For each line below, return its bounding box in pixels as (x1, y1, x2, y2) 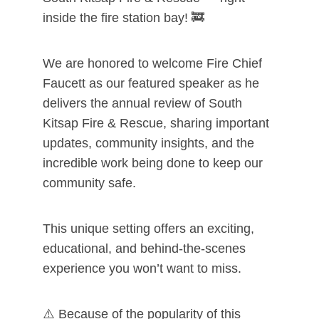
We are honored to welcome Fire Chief (42, 56, 262, 71)
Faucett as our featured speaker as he (42, 76, 259, 91)
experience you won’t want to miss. (42, 261, 241, 276)
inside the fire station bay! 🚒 (42, 11, 204, 26)
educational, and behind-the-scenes (42, 241, 246, 256)
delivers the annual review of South (42, 96, 242, 111)
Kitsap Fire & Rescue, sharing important (42, 116, 269, 131)
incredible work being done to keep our (42, 156, 263, 171)
